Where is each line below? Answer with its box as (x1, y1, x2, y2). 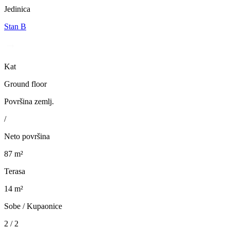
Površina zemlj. (4, 97, 54, 106)
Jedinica (4, 5, 30, 14)
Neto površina (4, 132, 50, 141)
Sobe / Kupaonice (4, 202, 62, 211)
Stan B (4, 22, 26, 31)
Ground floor (4, 80, 47, 89)
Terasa (4, 167, 25, 176)
